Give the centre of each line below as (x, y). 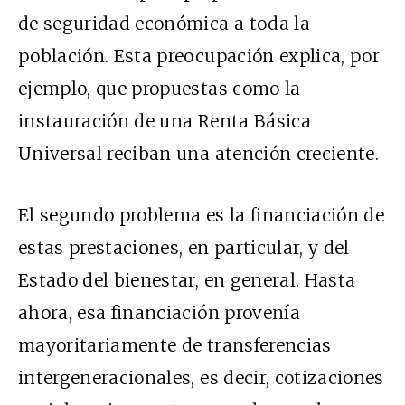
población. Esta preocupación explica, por (199, 57)
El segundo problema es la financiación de (202, 216)
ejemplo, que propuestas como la (160, 89)
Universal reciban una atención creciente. (199, 154)
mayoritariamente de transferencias (175, 346)
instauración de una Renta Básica (165, 122)
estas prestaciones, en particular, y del (184, 248)
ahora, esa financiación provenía (159, 313)
